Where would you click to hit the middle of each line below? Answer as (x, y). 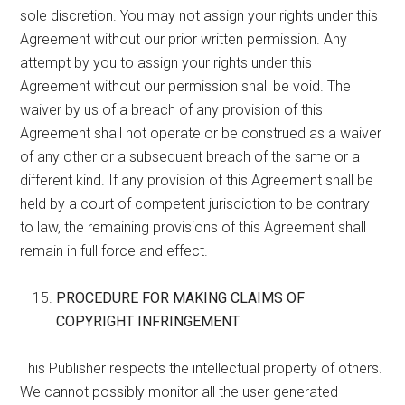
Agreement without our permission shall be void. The (186, 86)
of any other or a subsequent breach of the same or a (190, 156)
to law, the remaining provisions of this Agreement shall (193, 227)
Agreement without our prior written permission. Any (184, 39)
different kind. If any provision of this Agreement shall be (197, 180)
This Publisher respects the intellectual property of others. (202, 368)
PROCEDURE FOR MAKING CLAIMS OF (181, 297)
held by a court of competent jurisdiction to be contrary (195, 203)
